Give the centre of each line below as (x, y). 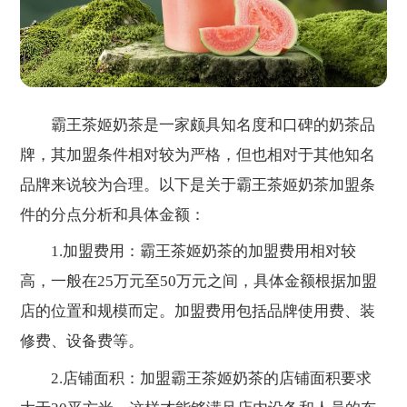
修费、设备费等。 (82, 342)
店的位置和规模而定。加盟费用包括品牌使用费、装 (198, 312)
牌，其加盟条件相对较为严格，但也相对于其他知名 (198, 155)
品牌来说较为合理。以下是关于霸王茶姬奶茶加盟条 (198, 185)
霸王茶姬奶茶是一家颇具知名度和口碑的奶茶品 (198, 125)
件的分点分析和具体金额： (113, 215)
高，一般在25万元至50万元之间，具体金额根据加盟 (199, 282)
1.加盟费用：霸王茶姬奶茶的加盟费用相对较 (189, 252)
